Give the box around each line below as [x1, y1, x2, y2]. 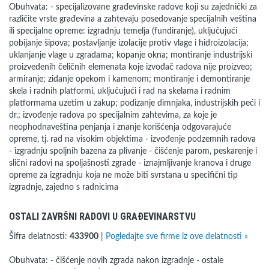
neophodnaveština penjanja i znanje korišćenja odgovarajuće [9, 123, 231, 131]
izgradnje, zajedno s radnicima [9, 183, 118, 192]
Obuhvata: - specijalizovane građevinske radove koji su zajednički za [9, 3, 257, 11]
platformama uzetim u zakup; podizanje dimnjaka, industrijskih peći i [9, 99, 260, 107]
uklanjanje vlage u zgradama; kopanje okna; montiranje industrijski [9, 51, 252, 59]
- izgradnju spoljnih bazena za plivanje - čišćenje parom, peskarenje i [9, 147, 257, 156]
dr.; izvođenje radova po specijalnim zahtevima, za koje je [9, 111, 217, 119]
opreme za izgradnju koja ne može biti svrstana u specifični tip [9, 171, 238, 180]
